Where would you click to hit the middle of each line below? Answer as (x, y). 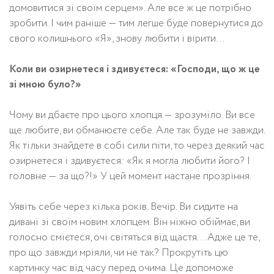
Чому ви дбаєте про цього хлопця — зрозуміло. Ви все (132, 116)
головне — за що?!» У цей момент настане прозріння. (130, 177)
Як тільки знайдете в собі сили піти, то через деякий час (137, 146)
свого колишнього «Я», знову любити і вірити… (117, 39)
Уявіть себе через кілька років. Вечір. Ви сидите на (124, 207)
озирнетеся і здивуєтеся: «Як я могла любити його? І (130, 161)
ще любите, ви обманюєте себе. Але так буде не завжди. (137, 131)
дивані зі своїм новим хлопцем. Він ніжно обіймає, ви (130, 223)
